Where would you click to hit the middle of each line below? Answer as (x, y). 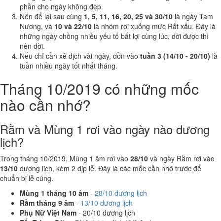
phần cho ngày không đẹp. (61, 6)
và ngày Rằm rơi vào (181, 158)
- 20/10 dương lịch (106, 213)
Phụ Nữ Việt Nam (48, 213)
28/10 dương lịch (121, 193)
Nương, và (37, 26)
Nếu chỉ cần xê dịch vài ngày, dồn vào (80, 56)
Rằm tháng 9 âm (47, 203)
